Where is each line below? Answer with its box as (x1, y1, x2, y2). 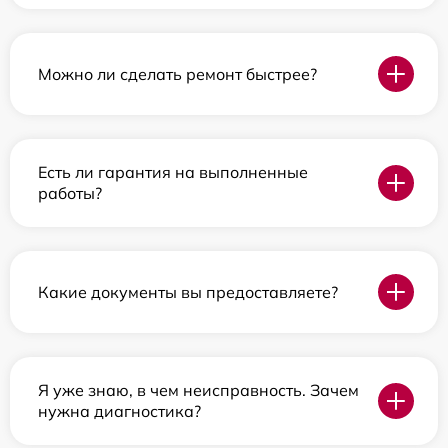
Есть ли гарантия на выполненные (38, 162, 308, 183)
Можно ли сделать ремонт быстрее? (38, 63, 317, 84)
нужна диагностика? (38, 401, 201, 422)
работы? (38, 183, 102, 204)
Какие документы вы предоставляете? (38, 281, 338, 302)
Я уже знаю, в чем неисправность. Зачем (38, 380, 359, 401)
